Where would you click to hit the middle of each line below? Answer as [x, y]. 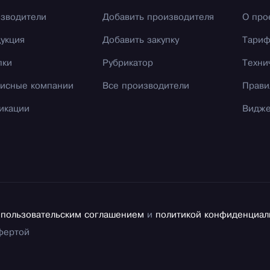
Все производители [146, 86]
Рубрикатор [127, 64]
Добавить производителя [158, 18]
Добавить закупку [140, 41]
